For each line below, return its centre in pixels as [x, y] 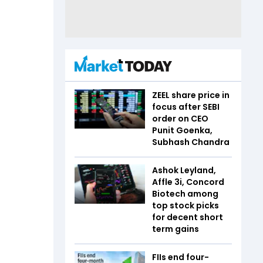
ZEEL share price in [191, 95]
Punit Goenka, [182, 130]
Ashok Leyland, [184, 170]
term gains [176, 229]
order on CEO [180, 118]
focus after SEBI [186, 107]
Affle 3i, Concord [188, 182]
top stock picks [186, 205]
